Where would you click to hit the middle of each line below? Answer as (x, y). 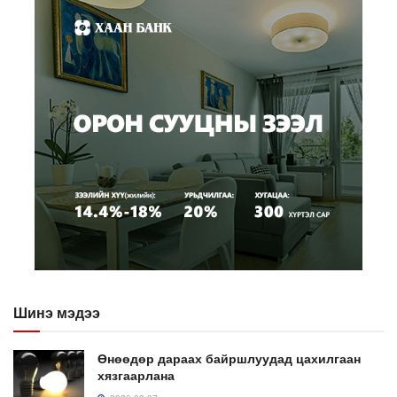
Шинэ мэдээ (57, 313)
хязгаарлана (136, 375)
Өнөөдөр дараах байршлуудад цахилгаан (229, 358)
